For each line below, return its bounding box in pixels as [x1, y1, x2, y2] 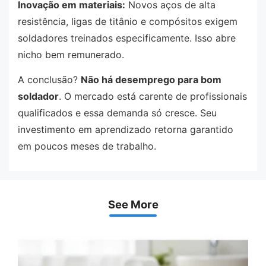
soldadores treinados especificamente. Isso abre [18, 32, 236, 45]
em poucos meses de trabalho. [18, 140, 156, 152]
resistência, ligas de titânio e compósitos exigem [18, 15, 237, 28]
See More [107, 198, 159, 211]
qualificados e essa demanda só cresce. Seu [18, 106, 217, 119]
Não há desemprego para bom [81, 73, 221, 85]
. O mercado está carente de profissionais [59, 90, 247, 102]
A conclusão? [18, 73, 81, 85]
